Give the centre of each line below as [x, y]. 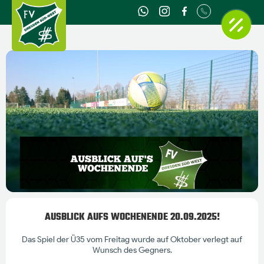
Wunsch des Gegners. [132, 250]
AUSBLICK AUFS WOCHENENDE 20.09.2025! [132, 217]
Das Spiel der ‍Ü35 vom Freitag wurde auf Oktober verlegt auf [132, 239]
